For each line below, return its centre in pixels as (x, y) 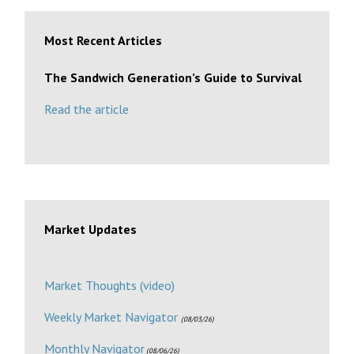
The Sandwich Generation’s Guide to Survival (173, 77)
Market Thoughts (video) (110, 285)
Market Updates (91, 229)
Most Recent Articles (104, 40)
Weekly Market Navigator (111, 316)
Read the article (87, 109)
